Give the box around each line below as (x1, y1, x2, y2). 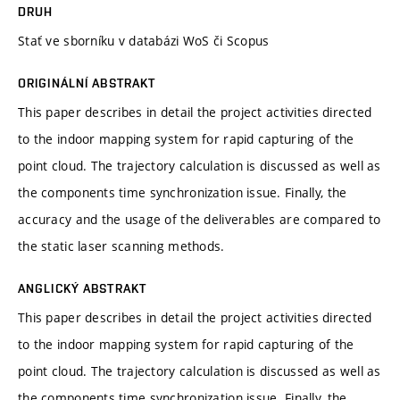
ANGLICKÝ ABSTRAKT (18, 280, 147, 296)
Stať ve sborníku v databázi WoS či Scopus (18, 31, 270, 49)
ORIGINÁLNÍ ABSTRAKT (18, 75, 156, 90)
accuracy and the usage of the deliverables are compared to (18, 210, 381, 228)
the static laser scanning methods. (18, 237, 225, 254)
